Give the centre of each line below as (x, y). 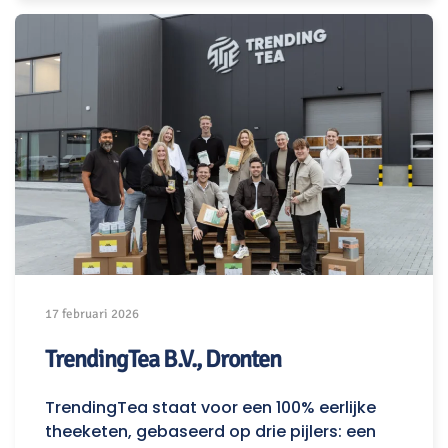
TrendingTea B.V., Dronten (163, 359)
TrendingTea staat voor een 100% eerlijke (210, 408)
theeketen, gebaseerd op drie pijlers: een (210, 432)
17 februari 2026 (92, 314)
